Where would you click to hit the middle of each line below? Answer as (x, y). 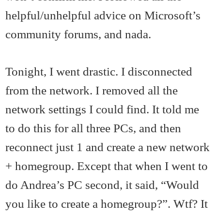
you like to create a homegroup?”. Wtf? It (107, 203)
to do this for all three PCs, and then (93, 128)
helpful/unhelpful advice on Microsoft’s (103, 15)
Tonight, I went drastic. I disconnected (99, 71)
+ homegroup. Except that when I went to (107, 165)
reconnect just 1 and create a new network (108, 147)
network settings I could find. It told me (102, 109)
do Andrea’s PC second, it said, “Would (102, 184)
